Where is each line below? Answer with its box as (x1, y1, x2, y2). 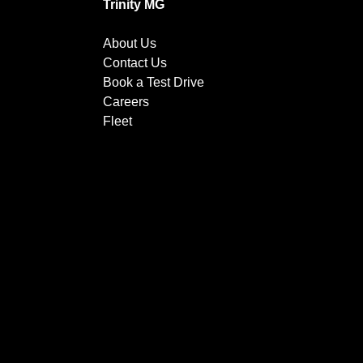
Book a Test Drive (103, 75, 204, 90)
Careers (103, 95, 149, 109)
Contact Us (103, 56, 167, 70)
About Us (103, 36, 156, 51)
